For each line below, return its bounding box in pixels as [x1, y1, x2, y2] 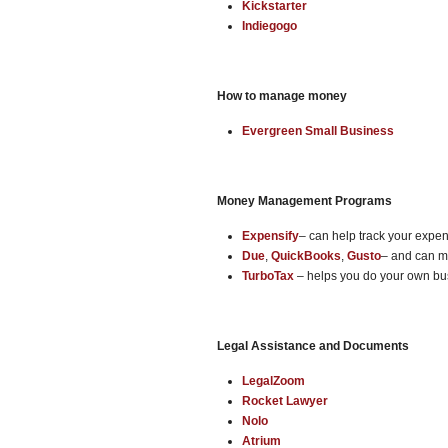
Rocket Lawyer [242, 394, 328, 408]
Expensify [242, 229, 299, 243]
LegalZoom [242, 374, 305, 388]
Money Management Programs [217, 194, 392, 208]
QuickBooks [271, 249, 341, 263]
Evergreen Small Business [242, 124, 394, 138]
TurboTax [242, 269, 297, 283]
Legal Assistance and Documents [217, 339, 409, 353]
